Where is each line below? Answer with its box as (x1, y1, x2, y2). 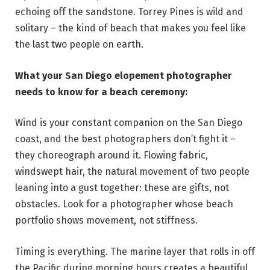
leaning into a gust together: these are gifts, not (15, 182, 229, 194)
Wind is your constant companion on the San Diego (15, 117, 242, 129)
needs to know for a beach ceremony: (15, 86, 187, 98)
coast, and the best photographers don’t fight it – (15, 133, 236, 145)
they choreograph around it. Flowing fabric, (15, 149, 208, 162)
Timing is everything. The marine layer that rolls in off (15, 246, 255, 258)
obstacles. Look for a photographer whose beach (15, 198, 233, 210)
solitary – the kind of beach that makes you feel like (15, 22, 246, 34)
